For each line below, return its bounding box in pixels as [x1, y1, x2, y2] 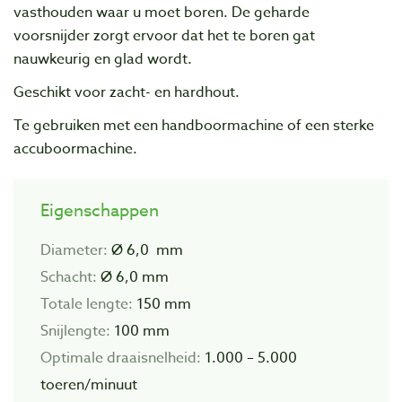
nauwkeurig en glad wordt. [13, 48, 192, 70]
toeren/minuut [40, 374, 137, 397]
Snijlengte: [40, 320, 110, 343]
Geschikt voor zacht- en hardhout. [13, 81, 240, 103]
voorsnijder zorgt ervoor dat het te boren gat [13, 24, 315, 47]
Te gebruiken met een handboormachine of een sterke [13, 115, 374, 137]
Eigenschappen [40, 198, 159, 223]
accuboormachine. [13, 138, 137, 161]
